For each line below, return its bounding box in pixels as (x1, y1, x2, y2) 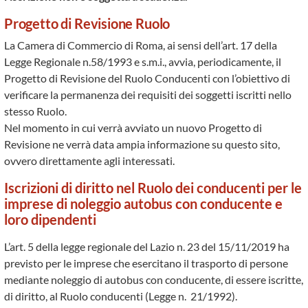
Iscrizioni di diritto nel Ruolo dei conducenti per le (4, 180, 302, 196)
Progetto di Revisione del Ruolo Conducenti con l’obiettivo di (4, 71, 290, 85)
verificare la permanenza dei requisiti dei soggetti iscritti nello (4, 88, 291, 101)
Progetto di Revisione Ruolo (4, 16, 170, 32)
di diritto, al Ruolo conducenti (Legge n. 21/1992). (4, 289, 237, 302)
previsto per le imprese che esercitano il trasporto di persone (4, 256, 288, 269)
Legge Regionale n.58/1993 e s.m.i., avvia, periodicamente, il (4, 55, 281, 68)
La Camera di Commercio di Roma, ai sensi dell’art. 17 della (4, 38, 277, 52)
